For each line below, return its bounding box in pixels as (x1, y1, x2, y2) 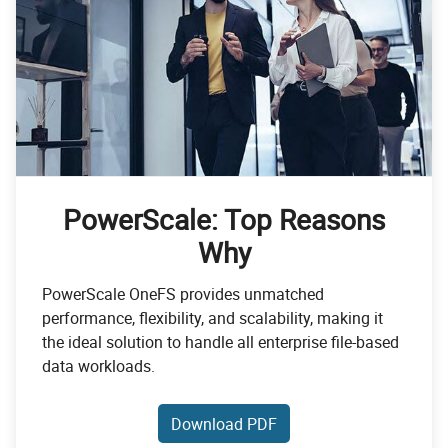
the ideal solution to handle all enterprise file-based (42, 331, 399, 354)
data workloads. (42, 355, 155, 378)
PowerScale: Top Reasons (63, 200, 385, 239)
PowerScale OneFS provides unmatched (42, 283, 324, 306)
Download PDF (171, 412, 277, 435)
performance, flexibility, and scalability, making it (42, 307, 383, 330)
